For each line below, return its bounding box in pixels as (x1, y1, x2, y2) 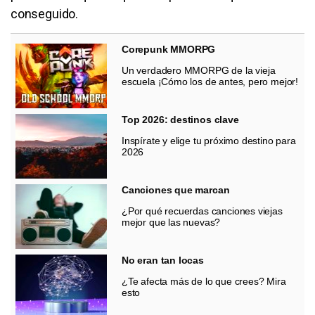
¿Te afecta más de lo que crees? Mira (122, 275, 286, 287)
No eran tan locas (122, 254, 204, 266)
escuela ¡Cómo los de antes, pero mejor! (122, 75, 298, 87)
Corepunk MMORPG (122, 43, 216, 55)
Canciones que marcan (122, 184, 230, 195)
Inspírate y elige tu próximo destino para (122, 134, 296, 146)
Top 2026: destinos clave (122, 113, 239, 125)
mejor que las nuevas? (122, 216, 221, 228)
